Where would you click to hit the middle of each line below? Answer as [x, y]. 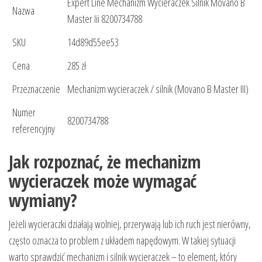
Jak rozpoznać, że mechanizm [105, 162]
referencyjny [34, 129]
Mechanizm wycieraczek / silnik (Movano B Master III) [158, 89]
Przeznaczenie [36, 89]
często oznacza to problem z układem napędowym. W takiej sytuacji [122, 241]
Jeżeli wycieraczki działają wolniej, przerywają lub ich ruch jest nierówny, [130, 224]
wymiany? [43, 201]
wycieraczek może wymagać [103, 181]
